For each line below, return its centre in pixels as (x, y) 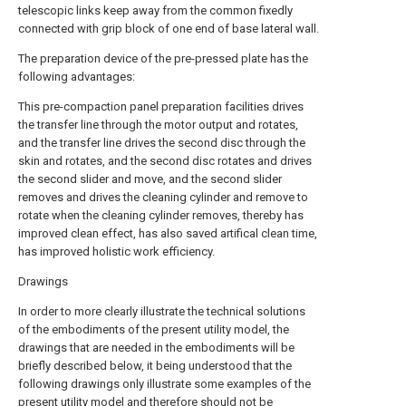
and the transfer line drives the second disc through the (162, 143)
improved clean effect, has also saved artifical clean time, (168, 233)
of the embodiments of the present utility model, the (154, 329)
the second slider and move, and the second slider (150, 179)
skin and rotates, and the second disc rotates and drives (165, 161)
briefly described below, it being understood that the (155, 366)
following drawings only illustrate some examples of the (164, 384)
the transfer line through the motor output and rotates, (158, 125)
